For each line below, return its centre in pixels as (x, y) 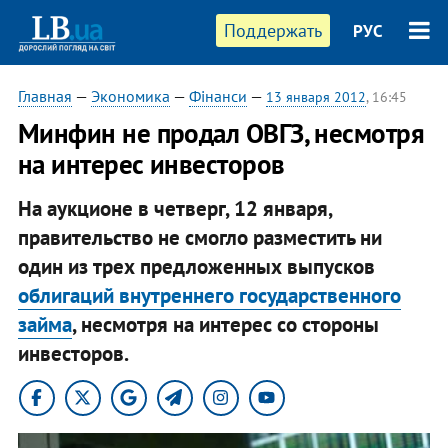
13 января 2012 (315, 97)
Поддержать (273, 30)
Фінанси (217, 96)
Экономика (130, 96)
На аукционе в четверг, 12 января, (174, 208)
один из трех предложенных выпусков (196, 266)
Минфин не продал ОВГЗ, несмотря (221, 133)
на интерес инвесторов (151, 164)
